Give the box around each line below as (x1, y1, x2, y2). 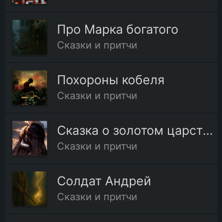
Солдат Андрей (57, 173, 151, 189)
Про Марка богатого (57, 22, 178, 37)
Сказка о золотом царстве (203, 123, 213, 138)
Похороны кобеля (57, 72, 165, 88)
